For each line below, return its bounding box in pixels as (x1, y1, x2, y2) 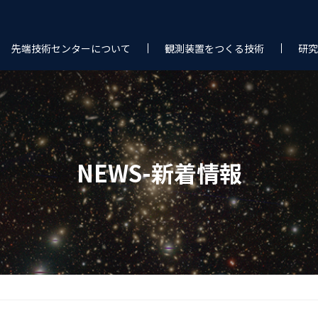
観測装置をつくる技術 (165, 41, 264, 55)
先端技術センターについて (11, 41, 131, 55)
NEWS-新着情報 (76, 156, 242, 189)
